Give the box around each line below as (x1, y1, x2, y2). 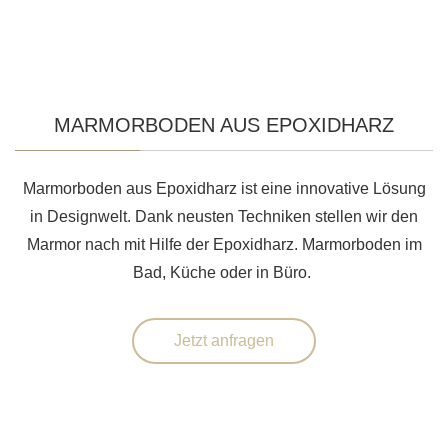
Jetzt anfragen (174, 332, 274, 350)
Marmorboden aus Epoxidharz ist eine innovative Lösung (22, 180, 426, 198)
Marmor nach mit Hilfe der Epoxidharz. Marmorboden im (26, 236, 422, 254)
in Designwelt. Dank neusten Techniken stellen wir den (30, 208, 418, 226)
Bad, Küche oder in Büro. (133, 264, 315, 282)
